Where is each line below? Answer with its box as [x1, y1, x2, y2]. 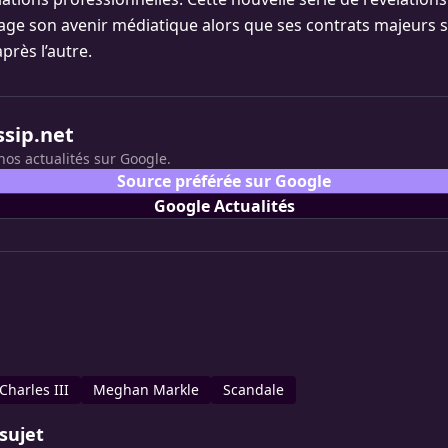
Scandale [223, 380, 284, 399]
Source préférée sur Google [117, 170, 331, 192]
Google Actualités [153, 195, 295, 217]
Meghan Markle [93, 380, 199, 399]
